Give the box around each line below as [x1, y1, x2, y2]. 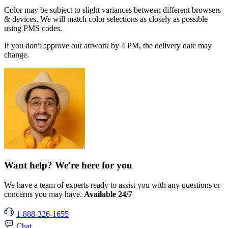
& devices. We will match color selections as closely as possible [4, 14, 208, 23]
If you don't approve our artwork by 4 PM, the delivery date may [4, 41, 212, 50]
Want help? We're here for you [4, 160, 132, 171]
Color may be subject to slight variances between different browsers [4, 5, 221, 14]
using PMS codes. [4, 23, 62, 33]
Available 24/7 [84, 189, 132, 198]
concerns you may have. [4, 189, 84, 198]
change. [4, 50, 29, 59]
